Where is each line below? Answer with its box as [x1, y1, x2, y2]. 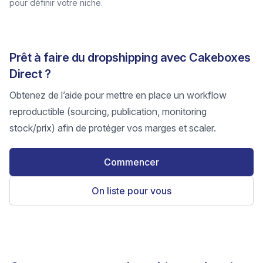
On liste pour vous [92, 185, 171, 197]
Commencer [104, 156, 159, 168]
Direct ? [9, 67, 50, 81]
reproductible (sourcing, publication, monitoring [9, 106, 207, 117]
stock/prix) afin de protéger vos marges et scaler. [9, 122, 216, 134]
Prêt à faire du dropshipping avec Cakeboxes [9, 50, 251, 65]
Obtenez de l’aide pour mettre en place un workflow [9, 89, 227, 101]
